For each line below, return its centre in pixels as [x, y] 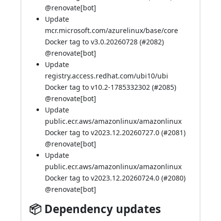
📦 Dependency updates [95, 209]
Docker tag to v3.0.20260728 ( [93, 42]
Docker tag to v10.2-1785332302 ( [99, 87]
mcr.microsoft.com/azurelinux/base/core [111, 30]
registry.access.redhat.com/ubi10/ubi [107, 76]
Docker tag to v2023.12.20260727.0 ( [104, 132]
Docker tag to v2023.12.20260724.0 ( [104, 178]
